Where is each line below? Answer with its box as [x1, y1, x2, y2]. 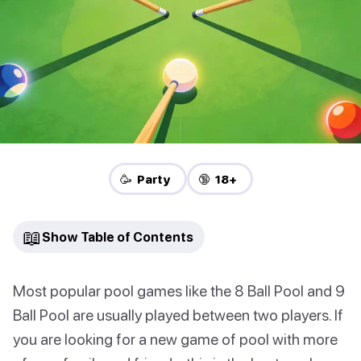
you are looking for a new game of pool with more [13, 330, 338, 349]
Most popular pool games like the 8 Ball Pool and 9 [13, 281, 345, 301]
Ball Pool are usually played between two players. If [13, 305, 343, 325]
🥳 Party [119, 172, 171, 187]
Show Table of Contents [42, 230, 193, 245]
